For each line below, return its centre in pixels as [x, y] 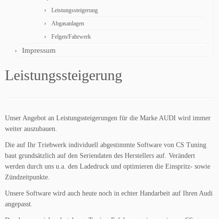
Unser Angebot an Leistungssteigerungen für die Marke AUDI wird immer [108, 118]
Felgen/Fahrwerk [71, 37]
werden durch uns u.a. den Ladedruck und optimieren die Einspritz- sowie [108, 166]
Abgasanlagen [68, 23]
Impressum [39, 50]
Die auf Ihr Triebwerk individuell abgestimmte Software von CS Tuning [106, 145]
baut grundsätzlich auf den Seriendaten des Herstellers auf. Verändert [100, 156]
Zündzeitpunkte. [27, 177]
